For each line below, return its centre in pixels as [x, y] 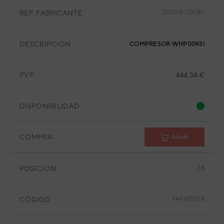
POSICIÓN [38, 168]
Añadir [180, 137]
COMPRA [36, 137]
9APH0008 [188, 199]
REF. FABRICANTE [51, 13]
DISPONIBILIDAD [50, 106]
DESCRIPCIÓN [45, 44]
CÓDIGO [35, 199]
